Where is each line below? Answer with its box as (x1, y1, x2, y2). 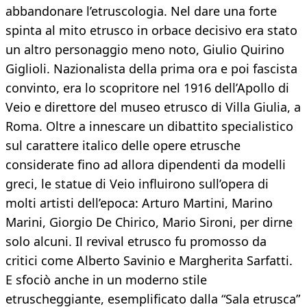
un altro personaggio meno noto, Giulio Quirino (5, 41, 284, 58)
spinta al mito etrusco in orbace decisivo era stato (5, 22, 297, 39)
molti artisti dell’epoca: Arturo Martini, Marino (5, 195, 273, 212)
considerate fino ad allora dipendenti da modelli (5, 156, 286, 173)
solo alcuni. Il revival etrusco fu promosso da (5, 233, 267, 250)
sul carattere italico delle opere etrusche (5, 137, 241, 154)
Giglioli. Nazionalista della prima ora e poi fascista (5, 60, 297, 77)
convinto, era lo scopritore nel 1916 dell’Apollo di (5, 79, 289, 97)
